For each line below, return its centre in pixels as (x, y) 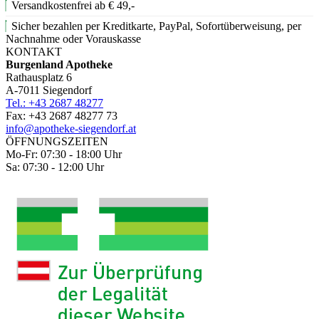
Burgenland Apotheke (59, 65)
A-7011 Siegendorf (49, 90)
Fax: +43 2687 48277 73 (62, 116)
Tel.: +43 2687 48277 (54, 103)
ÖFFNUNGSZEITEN (57, 142)
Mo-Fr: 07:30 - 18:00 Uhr (64, 155)
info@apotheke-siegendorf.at (71, 129)
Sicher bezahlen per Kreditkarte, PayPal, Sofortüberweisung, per (156, 26)
